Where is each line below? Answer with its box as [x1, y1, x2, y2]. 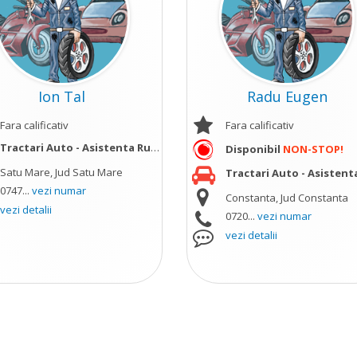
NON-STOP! [282, 142, 343, 156]
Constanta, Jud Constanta [225, 190, 348, 205]
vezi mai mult [179, 140, 238, 155]
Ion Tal [38, 87, 86, 106]
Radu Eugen [246, 87, 328, 106]
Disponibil [225, 142, 283, 156]
